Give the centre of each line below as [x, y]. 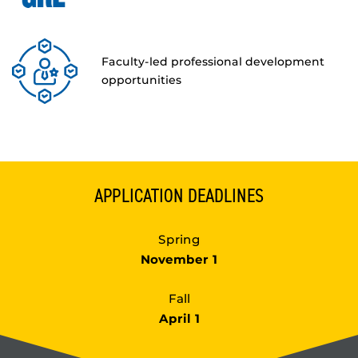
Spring [179, 240]
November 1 [179, 260]
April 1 [179, 319]
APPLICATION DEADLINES [179, 195]
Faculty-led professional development [213, 62]
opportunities [141, 80]
